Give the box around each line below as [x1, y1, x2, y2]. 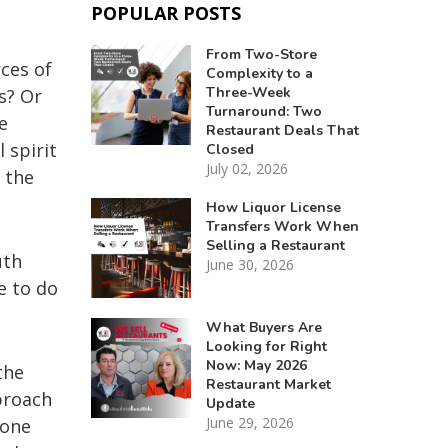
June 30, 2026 [205, 254, 294, 274]
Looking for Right [205, 336, 327, 356]
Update [205, 393, 255, 413]
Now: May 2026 [205, 355, 307, 375]
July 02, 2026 [205, 158, 288, 178]
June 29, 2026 [205, 412, 294, 432]
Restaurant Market [205, 374, 331, 394]
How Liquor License [205, 197, 341, 217]
